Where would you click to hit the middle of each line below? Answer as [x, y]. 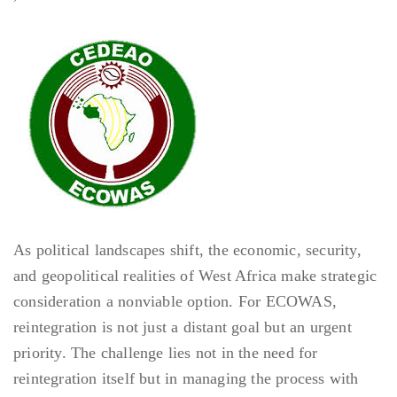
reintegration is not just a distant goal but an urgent [183, 327]
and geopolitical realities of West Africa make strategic [195, 276]
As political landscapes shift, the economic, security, [187, 250]
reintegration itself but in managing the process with [186, 379]
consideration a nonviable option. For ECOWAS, [175, 302]
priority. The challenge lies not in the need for [166, 353]
